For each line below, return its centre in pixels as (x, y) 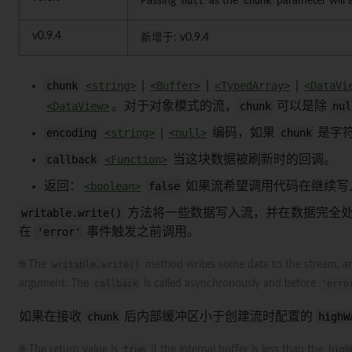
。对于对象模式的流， (174, 106)
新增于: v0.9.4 (175, 38)
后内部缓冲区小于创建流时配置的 (218, 316)
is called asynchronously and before (230, 283)
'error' (59, 231)
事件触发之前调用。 (141, 231)
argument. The (55, 283)
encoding (71, 133)
